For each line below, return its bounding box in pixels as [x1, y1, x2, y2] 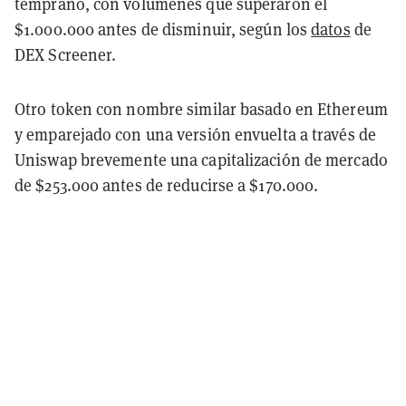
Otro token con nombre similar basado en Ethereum [14, 98, 388, 120]
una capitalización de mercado [169, 149, 388, 170]
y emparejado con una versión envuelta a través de [14, 123, 376, 145]
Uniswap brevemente [14, 149, 170, 170]
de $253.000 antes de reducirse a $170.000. [14, 174, 319, 196]
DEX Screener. [14, 43, 117, 65]
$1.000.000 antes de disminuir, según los [14, 18, 312, 40]
